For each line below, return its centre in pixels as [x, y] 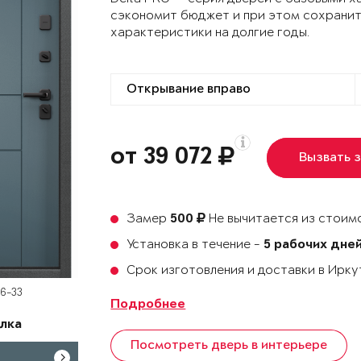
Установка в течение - [195, 245]
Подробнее [148, 305]
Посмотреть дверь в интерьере [229, 346]
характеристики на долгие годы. [210, 33]
